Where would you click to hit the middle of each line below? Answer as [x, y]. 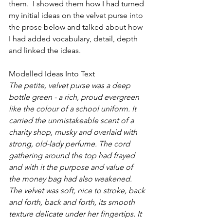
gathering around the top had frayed [73, 156]
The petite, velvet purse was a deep [71, 86]
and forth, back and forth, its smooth [73, 202]
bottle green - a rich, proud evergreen [75, 97]
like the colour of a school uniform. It [73, 109]
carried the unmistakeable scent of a [72, 121]
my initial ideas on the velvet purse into [77, 16]
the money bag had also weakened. [71, 179]
